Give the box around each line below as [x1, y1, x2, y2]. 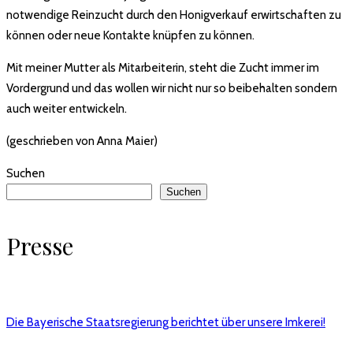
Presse [6, 229, 73, 262]
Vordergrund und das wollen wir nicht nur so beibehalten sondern [6, 80, 337, 95]
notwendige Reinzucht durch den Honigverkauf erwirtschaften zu [6, 7, 341, 22]
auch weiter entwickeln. [6, 101, 127, 116]
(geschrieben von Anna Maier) [6, 133, 158, 148]
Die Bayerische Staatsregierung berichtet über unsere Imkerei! [6, 314, 325, 329]
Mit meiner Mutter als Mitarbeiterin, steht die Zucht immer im [6, 60, 319, 75]
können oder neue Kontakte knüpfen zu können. [6, 28, 255, 43]
